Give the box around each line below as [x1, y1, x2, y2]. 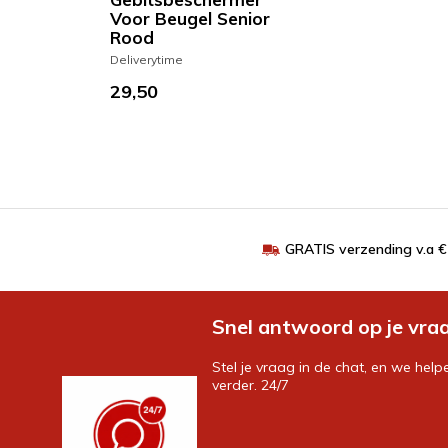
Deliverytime [110, 52, 183, 68]
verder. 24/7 [212, 376, 289, 395]
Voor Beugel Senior [110, 8, 270, 30]
